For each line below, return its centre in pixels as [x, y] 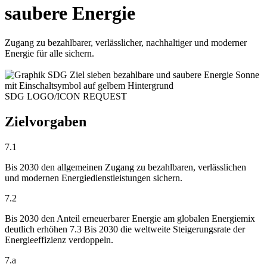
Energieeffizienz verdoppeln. [59, 240]
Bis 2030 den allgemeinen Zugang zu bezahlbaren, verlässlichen [125, 167]
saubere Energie [70, 13]
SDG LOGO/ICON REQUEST [66, 96]
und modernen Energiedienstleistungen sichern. [94, 178]
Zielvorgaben [46, 121]
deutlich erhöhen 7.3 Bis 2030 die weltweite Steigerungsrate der [125, 229]
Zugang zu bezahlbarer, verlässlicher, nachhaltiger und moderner [126, 42]
